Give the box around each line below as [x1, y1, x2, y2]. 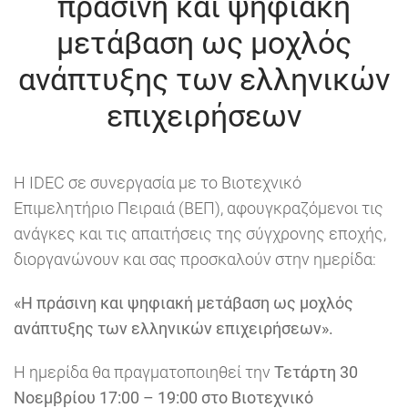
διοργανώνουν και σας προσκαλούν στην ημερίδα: [14, 250, 376, 270]
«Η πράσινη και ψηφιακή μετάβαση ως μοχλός [14, 293, 353, 313]
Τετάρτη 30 [274, 362, 358, 382]
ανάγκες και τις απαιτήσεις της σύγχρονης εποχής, [14, 224, 386, 244]
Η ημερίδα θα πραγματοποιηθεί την [14, 362, 274, 382]
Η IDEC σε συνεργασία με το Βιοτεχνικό [14, 173, 301, 193]
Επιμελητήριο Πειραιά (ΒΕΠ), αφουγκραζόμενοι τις [14, 199, 383, 219]
